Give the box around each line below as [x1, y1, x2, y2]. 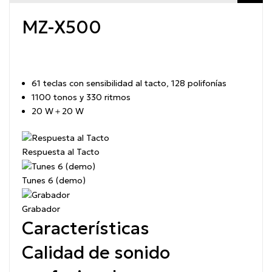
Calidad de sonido [22, 242, 170, 264]
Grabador [22, 203, 60, 215]
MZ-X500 [22, 16, 101, 39]
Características [22, 217, 149, 240]
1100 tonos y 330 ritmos [32, 91, 131, 103]
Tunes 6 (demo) [22, 175, 86, 186]
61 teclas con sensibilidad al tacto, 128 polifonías [32, 77, 226, 89]
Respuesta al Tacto [22, 146, 100, 158]
